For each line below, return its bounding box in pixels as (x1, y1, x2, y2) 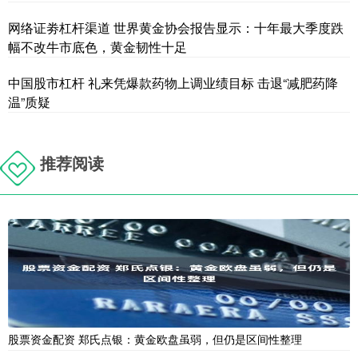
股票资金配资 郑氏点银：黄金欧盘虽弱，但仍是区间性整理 (8, 330, 302, 347)
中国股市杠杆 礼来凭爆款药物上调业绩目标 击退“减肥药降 (8, 73, 338, 92)
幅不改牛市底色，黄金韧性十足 (8, 37, 187, 56)
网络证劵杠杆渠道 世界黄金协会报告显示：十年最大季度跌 (8, 18, 344, 37)
